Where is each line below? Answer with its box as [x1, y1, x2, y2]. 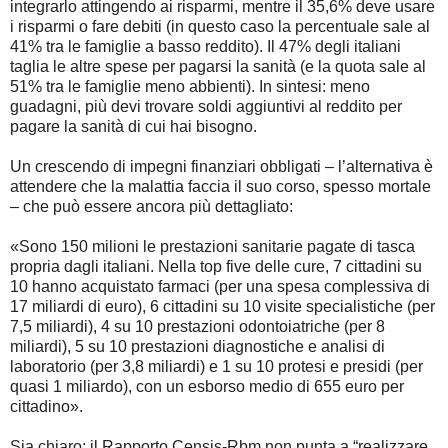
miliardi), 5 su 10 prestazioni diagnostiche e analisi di [10, 337, 385, 355]
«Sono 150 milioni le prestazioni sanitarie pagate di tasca [10, 237, 415, 255]
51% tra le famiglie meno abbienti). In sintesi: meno [10, 77, 370, 95]
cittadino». [10, 397, 83, 415]
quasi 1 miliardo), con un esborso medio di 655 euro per [10, 377, 404, 395]
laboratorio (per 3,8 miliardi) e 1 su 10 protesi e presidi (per [10, 357, 423, 375]
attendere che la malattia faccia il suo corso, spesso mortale [10, 177, 431, 195]
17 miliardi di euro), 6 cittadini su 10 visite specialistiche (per [10, 297, 435, 315]
